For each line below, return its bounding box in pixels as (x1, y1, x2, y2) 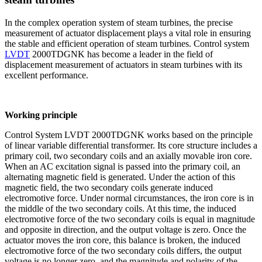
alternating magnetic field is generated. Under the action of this (5, 171, 235, 182)
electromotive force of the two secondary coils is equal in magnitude (5, 213, 255, 224)
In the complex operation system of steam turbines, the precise (5, 17, 233, 27)
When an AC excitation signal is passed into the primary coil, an (5, 161, 240, 171)
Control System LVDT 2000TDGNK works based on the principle (5, 129, 253, 140)
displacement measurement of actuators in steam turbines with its (5, 59, 242, 70)
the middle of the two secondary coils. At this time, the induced (5, 203, 236, 213)
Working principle (5, 109, 77, 120)
